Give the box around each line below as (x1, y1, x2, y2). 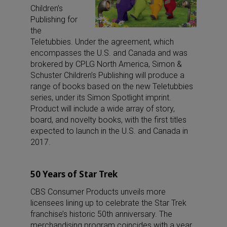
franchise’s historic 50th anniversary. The (30, 209, 172, 219)
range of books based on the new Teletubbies (30, 81, 193, 91)
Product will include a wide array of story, (30, 103, 175, 113)
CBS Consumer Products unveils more (30, 186, 166, 197)
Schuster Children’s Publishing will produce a (30, 70, 184, 80)
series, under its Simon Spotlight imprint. (30, 92, 171, 102)
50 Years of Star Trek (30, 168, 118, 180)
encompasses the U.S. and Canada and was (30, 48, 187, 58)
